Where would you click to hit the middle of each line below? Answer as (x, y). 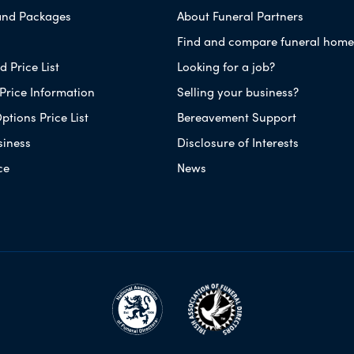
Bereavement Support (236, 117)
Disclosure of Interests (237, 142)
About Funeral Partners (240, 15)
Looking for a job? (226, 66)
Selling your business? (237, 91)
